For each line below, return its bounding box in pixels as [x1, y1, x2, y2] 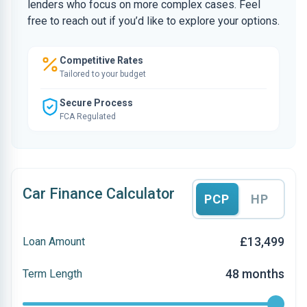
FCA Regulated [60, 112, 116, 121]
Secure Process [60, 97, 133, 108]
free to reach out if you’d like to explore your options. [27, 14, 280, 27]
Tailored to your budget [60, 69, 146, 79]
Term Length [23, 267, 82, 280]
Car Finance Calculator [23, 185, 175, 202]
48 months [225, 267, 284, 281]
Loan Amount [23, 234, 85, 248]
